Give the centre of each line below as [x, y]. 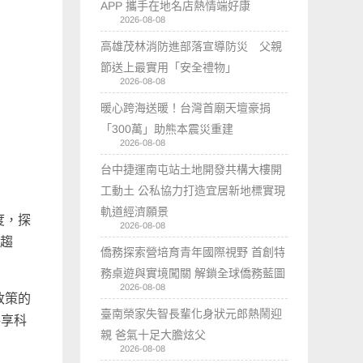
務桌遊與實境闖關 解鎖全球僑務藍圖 [193, 273]
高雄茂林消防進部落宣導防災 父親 [192, 46]
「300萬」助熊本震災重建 [167, 128]
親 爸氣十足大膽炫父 [154, 334]
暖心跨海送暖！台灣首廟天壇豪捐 [186, 107]
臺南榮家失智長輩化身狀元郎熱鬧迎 [192, 313]
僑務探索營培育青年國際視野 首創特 [193, 252]
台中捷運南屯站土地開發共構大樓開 [192, 169]
